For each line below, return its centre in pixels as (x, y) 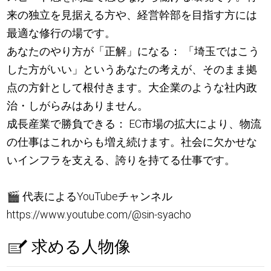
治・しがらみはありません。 (78, 105)
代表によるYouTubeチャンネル (96, 196)
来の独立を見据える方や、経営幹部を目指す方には (132, 15)
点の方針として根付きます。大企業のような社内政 (132, 87)
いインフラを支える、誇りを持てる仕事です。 (121, 160)
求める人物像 (81, 247)
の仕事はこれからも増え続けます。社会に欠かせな (132, 142)
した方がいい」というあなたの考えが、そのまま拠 (132, 69)
